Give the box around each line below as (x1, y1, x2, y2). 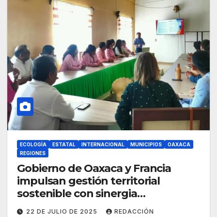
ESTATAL (52, 141, 76, 148)
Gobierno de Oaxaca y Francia (17, 162, 171, 175)
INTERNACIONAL (81, 141, 124, 148)
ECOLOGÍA (20, 141, 46, 148)
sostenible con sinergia (17, 187, 137, 201)
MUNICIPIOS (130, 141, 162, 148)
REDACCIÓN (114, 208, 154, 216)
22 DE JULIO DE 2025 (26, 208, 99, 216)
